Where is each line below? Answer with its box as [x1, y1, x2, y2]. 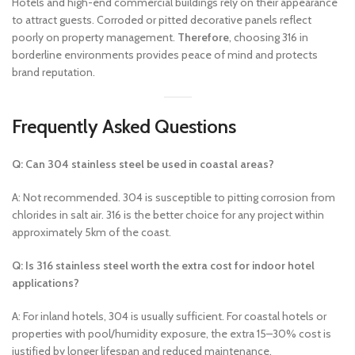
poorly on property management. [12, 30, 177, 44]
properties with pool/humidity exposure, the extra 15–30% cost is [12, 326, 331, 341]
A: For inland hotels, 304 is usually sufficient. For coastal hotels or [12, 309, 326, 323]
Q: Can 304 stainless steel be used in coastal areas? [12, 157, 274, 171]
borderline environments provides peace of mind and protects [12, 48, 318, 62]
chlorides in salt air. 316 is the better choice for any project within [12, 208, 324, 222]
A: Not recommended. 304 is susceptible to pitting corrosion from [12, 190, 335, 204]
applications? [12, 276, 79, 290]
